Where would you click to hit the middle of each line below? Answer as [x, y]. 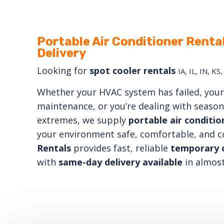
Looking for [63, 70]
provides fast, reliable [120, 148]
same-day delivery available [120, 162]
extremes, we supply [82, 120]
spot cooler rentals [133, 70]
